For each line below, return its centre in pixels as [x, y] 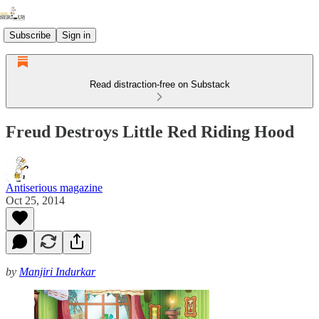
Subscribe [30, 35]
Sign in [76, 35]
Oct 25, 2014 [35, 200]
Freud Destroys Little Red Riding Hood [150, 131]
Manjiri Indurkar [57, 271]
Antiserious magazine [54, 187]
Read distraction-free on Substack [159, 84]
